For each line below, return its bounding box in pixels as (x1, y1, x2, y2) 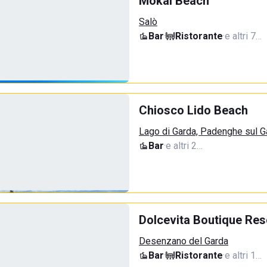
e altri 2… (166, 140, 203, 151)
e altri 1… (225, 250, 262, 261)
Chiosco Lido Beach (139, 103, 248, 117)
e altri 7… (225, 30, 262, 42)
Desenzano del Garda (139, 235, 228, 247)
